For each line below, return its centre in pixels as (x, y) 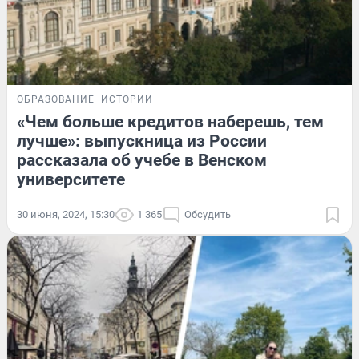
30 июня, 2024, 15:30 (66, 214)
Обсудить (208, 214)
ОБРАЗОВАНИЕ (56, 99)
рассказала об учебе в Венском (142, 160)
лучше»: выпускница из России (142, 141)
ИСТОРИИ (127, 99)
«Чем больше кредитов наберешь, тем (170, 121)
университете (71, 179)
